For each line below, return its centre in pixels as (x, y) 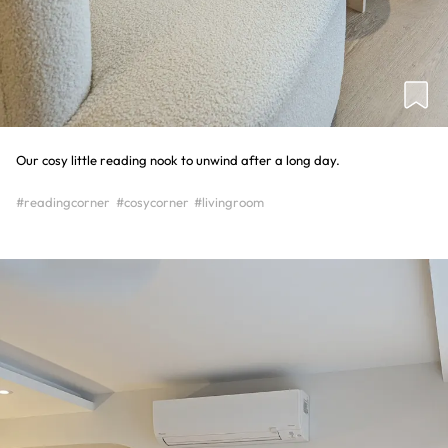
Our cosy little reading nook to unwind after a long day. (178, 160)
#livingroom (229, 202)
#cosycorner (152, 202)
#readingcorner (63, 202)
